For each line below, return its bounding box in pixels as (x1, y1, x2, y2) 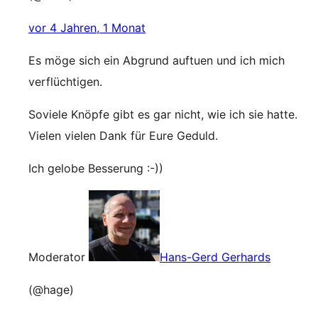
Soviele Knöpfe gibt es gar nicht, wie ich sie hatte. (28, 107, 297, 121)
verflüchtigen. (28, 75, 102, 89)
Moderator (28, 250, 85, 264)
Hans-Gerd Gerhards (160, 250, 270, 264)
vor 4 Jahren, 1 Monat (28, 21, 146, 35)
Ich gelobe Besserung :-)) (28, 161, 163, 175)
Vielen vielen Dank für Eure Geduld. (28, 128, 218, 143)
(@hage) (28, 283, 74, 297)
